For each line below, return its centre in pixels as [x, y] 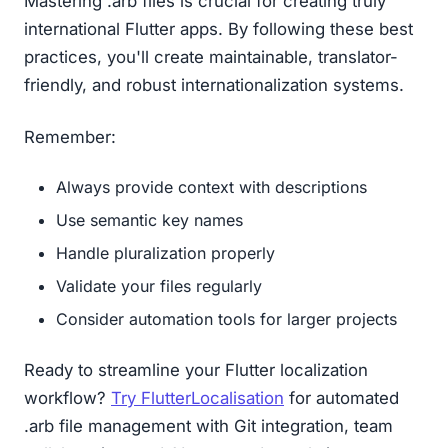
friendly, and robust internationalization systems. [214, 84]
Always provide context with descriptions [211, 186]
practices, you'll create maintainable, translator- [211, 56]
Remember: [70, 136]
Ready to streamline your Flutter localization [196, 369]
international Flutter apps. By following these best [218, 28]
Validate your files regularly [159, 285]
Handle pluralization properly [165, 252]
